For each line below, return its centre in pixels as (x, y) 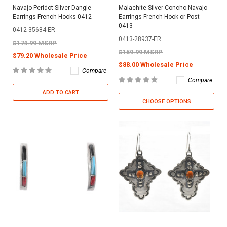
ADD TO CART (61, 92)
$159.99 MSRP (141, 52)
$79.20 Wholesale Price (50, 55)
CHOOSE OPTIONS (166, 101)
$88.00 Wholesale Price (156, 64)
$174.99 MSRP (35, 43)
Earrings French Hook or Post (159, 16)
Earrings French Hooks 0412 (52, 16)
